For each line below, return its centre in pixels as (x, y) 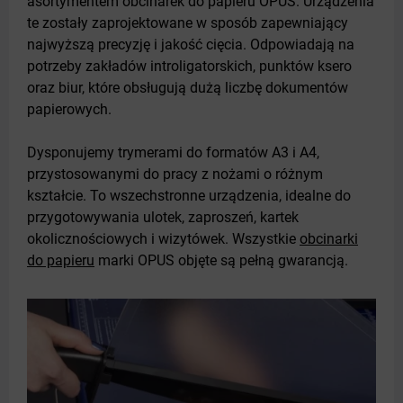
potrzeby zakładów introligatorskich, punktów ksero (189, 66)
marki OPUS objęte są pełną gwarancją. (221, 260)
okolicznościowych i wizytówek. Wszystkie (163, 239)
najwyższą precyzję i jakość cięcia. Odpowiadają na (191, 45)
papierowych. (69, 109)
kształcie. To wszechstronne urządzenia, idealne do (189, 196)
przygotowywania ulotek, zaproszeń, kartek (163, 217)
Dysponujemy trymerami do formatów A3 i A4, (173, 152)
